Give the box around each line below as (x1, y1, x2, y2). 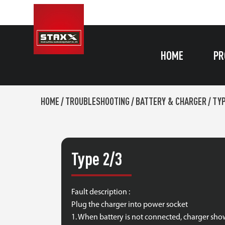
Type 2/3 (71, 148, 122, 169)
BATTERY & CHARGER (135, 95, 206, 107)
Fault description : (71, 188, 130, 196)
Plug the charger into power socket (71, 201, 188, 209)
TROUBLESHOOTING (65, 95, 130, 107)
